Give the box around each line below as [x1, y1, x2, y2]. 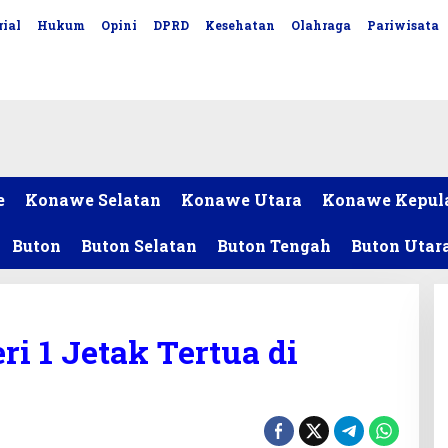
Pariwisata [366, 17, 439, 33]
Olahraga [290, 17, 351, 33]
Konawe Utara [181, 189, 302, 210]
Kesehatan [204, 17, 275, 33]
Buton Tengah [217, 235, 331, 256]
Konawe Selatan [25, 189, 161, 210]
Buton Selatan [81, 235, 197, 256]
